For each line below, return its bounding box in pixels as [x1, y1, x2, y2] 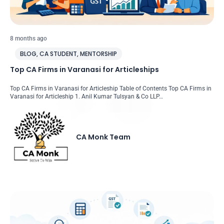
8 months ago [10, 35, 47, 42]
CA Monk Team [76, 131, 131, 142]
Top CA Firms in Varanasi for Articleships [10, 64, 159, 75]
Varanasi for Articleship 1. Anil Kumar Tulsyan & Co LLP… [10, 93, 163, 100]
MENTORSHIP [80, 49, 117, 58]
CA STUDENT [39, 49, 77, 58]
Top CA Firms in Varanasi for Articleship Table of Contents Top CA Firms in [10, 85, 211, 92]
